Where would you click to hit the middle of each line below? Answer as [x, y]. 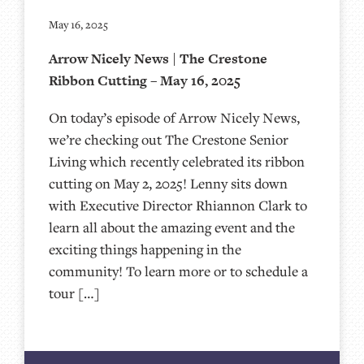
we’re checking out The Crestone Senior [169, 139]
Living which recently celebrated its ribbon [177, 161]
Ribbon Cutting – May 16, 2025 [145, 80]
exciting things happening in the [145, 249]
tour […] [74, 292]
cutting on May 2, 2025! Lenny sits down [168, 183]
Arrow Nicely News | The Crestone [158, 58]
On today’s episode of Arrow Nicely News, [174, 117]
